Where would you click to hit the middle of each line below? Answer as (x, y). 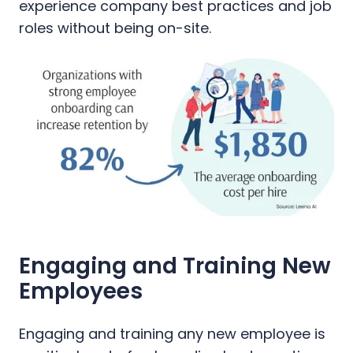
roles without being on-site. (115, 28)
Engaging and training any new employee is (172, 333)
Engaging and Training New (175, 266)
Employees (81, 291)
